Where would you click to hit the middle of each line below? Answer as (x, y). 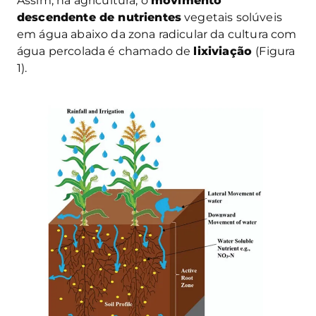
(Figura (275, 51)
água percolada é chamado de (105, 51)
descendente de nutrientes (99, 17)
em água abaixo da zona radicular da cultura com (157, 34)
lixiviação (225, 51)
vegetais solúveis (232, 17)
